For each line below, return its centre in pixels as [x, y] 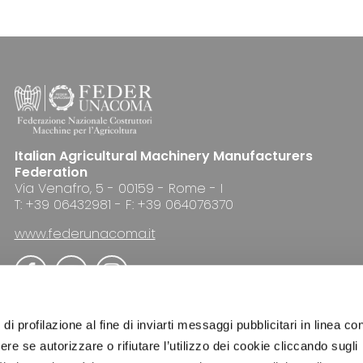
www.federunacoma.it [85, 233]
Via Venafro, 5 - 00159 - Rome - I [118, 188]
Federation [51, 172]
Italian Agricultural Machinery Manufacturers [163, 156]
